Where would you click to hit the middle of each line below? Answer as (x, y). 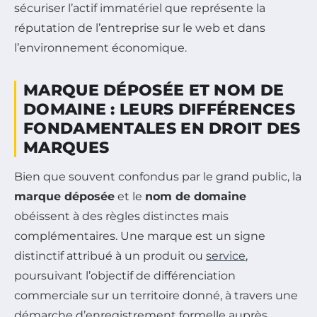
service (226, 256)
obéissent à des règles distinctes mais (121, 216)
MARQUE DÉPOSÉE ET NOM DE (154, 90)
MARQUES (67, 148)
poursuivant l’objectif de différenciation (125, 276)
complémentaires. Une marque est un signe (140, 236)
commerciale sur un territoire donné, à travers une (156, 295)
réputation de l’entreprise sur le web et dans (140, 28)
